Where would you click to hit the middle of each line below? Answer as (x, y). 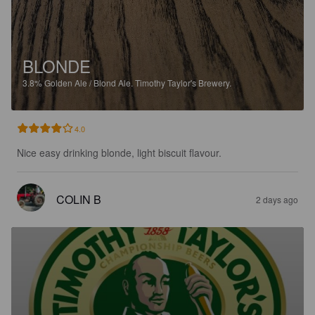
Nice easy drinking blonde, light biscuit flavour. (119, 152)
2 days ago (277, 199)
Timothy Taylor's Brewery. (183, 82)
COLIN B (79, 199)
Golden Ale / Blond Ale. (90, 82)
